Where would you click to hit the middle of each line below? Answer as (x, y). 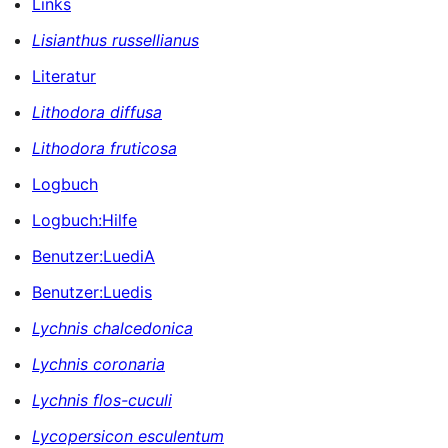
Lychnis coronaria (98, 363)
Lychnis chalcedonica (112, 327)
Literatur (64, 75)
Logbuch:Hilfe (84, 219)
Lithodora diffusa (97, 111)
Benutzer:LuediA (93, 255)
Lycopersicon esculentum (128, 435)
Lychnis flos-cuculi (102, 399)
